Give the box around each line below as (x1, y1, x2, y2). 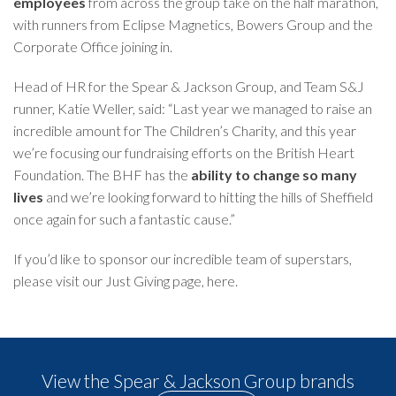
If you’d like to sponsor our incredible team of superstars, (13, 249, 352, 267)
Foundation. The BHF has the (13, 165, 191, 183)
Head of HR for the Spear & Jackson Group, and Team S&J (13, 77, 364, 95)
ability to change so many (191, 165, 357, 183)
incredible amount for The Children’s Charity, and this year (13, 121, 356, 139)
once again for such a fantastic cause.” (13, 209, 235, 227)
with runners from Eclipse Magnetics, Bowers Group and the (13, 15, 373, 33)
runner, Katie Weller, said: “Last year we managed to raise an (13, 99, 372, 117)
